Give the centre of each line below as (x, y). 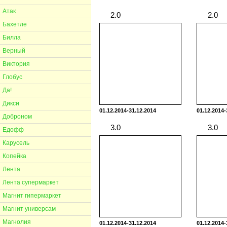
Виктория (16, 64)
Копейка (14, 156)
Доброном (17, 117)
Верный (14, 51)
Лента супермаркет (31, 182)
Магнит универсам (29, 209)
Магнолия (17, 222)
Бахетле (15, 24)
